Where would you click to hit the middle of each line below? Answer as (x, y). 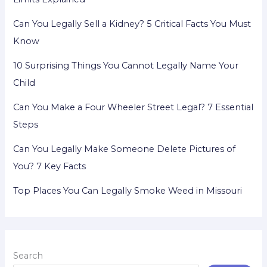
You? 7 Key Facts (50, 167)
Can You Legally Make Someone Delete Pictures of (125, 149)
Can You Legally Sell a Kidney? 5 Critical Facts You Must (132, 24)
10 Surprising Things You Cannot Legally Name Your (126, 66)
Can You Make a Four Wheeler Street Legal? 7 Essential (133, 108)
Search (28, 256)
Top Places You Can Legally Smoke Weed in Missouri (128, 191)
